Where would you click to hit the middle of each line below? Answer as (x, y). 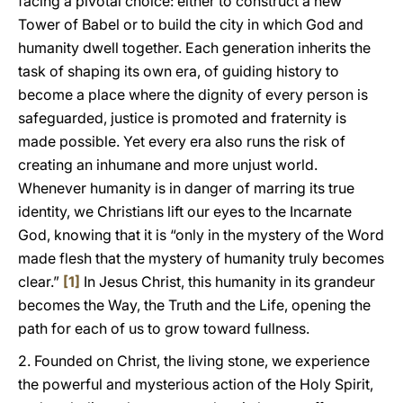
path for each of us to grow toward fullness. (164, 328)
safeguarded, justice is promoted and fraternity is (182, 118)
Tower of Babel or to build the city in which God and (191, 24)
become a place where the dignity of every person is (193, 94)
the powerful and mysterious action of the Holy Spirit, (196, 384)
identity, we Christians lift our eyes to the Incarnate (185, 211)
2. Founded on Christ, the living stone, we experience (194, 361)
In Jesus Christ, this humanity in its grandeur (228, 282)
